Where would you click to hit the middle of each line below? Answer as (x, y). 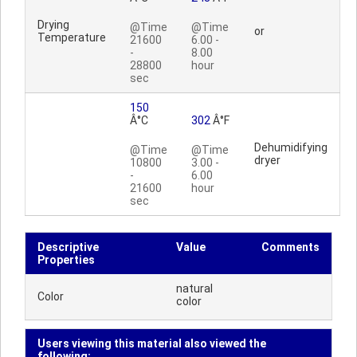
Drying (53, 25)
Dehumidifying (291, 147)
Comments (290, 247)
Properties (66, 260)
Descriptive (68, 247)
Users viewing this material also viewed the (152, 343)
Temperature (72, 37)
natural (194, 288)
